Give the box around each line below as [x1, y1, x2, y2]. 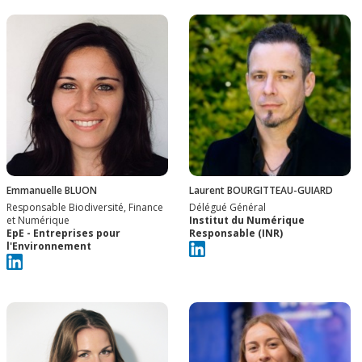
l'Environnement [6, 238, 91, 253]
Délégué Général [189, 200, 266, 214]
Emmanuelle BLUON [6, 183, 97, 197]
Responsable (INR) [189, 225, 283, 240]
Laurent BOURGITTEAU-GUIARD [189, 183, 333, 197]
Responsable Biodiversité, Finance [6, 200, 163, 214]
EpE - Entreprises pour [6, 225, 120, 240]
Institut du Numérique [189, 213, 305, 227]
